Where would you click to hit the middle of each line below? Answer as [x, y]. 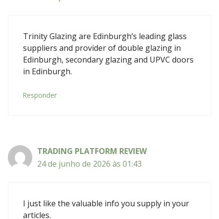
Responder [40, 95]
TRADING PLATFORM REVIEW [92, 151]
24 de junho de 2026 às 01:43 [89, 164]
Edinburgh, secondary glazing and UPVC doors [108, 59]
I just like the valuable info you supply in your [106, 203]
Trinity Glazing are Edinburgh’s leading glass [105, 36]
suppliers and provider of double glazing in [102, 48]
